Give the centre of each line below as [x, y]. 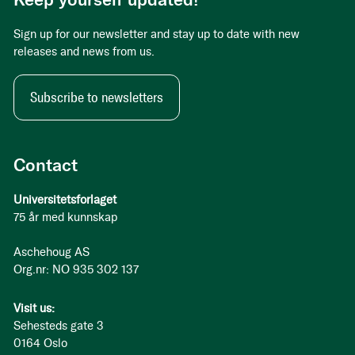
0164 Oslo [40, 344]
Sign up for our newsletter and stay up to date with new [157, 34]
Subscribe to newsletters [97, 98]
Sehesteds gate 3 [59, 326]
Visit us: [34, 309]
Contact [46, 166]
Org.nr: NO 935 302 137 [76, 270]
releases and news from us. [84, 52]
